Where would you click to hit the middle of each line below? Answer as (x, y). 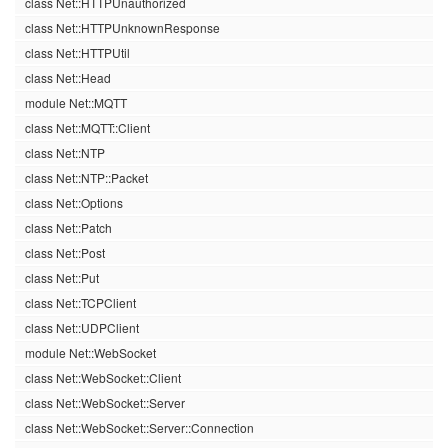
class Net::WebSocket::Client (103, 377)
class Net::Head (68, 77)
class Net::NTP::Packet (86, 177)
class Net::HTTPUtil (77, 52)
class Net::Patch (68, 227)
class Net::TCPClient (80, 302)
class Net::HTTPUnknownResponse (122, 27)
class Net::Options (74, 202)
